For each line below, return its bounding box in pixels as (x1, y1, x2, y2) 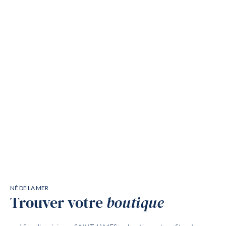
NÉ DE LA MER (10, 184, 48, 192)
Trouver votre (10, 194, 106, 212)
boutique (106, 194, 164, 212)
